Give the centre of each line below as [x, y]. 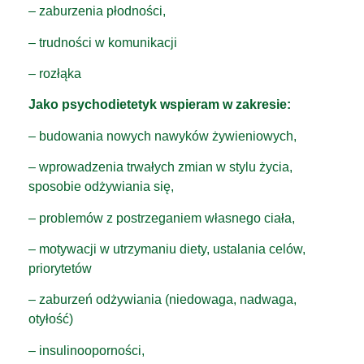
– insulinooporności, [87, 350]
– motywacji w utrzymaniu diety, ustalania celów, [167, 249]
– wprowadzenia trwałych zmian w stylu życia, [160, 167]
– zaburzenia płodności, [97, 11]
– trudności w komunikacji [103, 42]
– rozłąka [55, 74]
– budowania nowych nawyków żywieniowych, [162, 136]
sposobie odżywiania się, [101, 187]
